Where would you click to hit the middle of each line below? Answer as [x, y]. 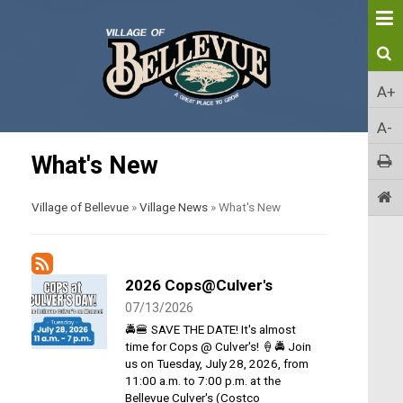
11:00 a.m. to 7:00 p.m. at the [202, 380]
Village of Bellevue [80, 206]
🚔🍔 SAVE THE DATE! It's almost [210, 329]
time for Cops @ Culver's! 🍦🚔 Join [218, 346]
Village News [174, 206]
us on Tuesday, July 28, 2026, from [216, 363]
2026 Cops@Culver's [198, 285]
